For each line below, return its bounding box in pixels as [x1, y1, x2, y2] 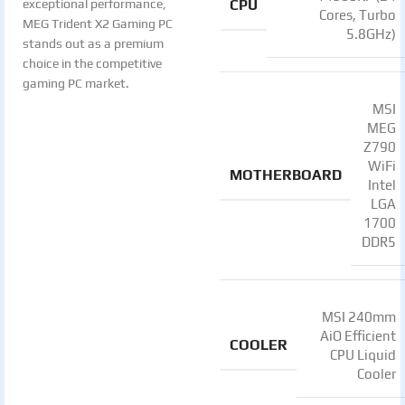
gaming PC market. [23, 76, 129, 90]
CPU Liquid [330, 347, 396, 363]
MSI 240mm [322, 309, 396, 325]
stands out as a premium [23, 36, 164, 51]
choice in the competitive [23, 56, 162, 71]
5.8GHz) [346, 26, 396, 42]
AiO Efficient [320, 328, 396, 344]
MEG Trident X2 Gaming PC [23, 16, 173, 31]
